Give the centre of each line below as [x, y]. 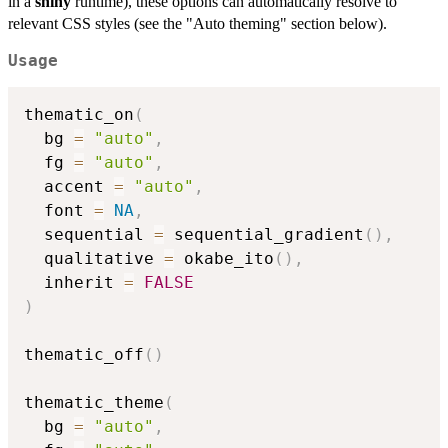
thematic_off [84, 355]
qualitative [94, 259]
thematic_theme [94, 403]
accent [69, 187]
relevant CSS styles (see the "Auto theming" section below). [197, 23]
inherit [74, 283]
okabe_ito [224, 259]
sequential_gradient [264, 235]
